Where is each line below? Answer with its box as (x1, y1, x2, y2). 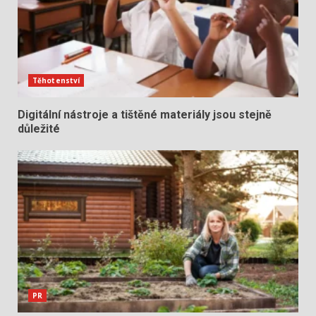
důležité (18, 122, 60, 136)
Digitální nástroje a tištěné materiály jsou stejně (18, 108, 272, 122)
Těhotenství (32, 75, 80, 86)
